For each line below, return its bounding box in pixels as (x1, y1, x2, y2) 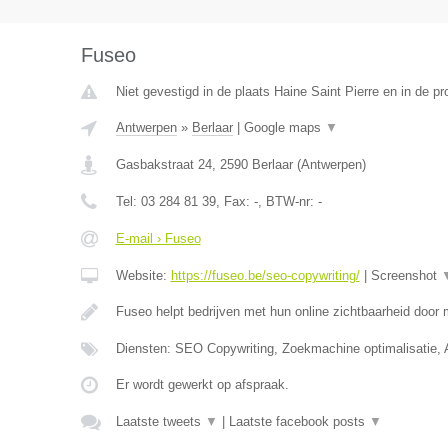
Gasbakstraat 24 (115, 157, 212, 172)
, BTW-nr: (257, 194, 318, 209)
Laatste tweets (115, 414, 205, 429)
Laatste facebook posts (228, 414, 369, 429)
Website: (115, 268, 171, 283)
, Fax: (215, 194, 254, 209)
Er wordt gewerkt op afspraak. (115, 377, 289, 392)
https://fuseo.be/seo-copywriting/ (170, 268, 360, 283)
